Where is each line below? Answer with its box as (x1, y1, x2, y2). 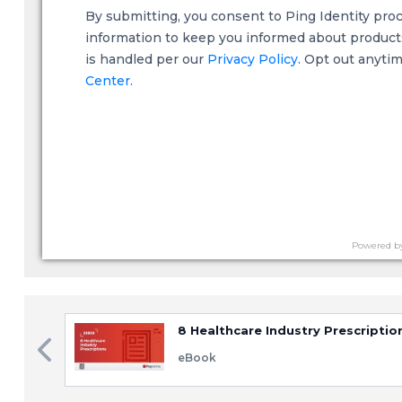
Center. (84, 72, 133, 89)
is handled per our (84, 50, 207, 67)
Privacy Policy (206, 50, 298, 67)
